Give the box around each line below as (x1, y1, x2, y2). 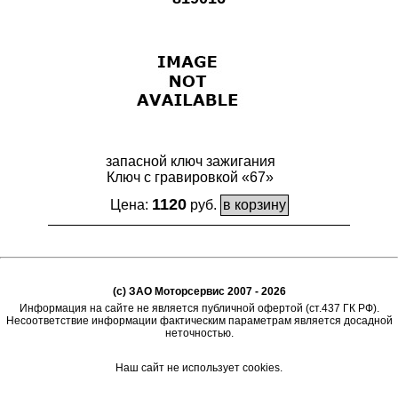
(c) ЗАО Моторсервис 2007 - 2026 (112, 285, 286, 298)
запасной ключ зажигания (105, 154, 275, 169)
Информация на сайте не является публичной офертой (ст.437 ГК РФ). (19, 302, 379, 314)
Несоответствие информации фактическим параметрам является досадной (5, 314, 393, 327)
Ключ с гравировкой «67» (107, 170, 274, 185)
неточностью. (164, 327, 234, 339)
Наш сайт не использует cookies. (115, 362, 283, 374)
